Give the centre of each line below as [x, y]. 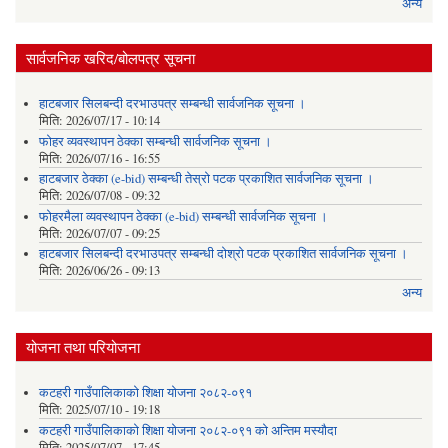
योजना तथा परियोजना [83, 346]
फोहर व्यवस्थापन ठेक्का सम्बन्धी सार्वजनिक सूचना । [155, 141]
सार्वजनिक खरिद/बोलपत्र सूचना [110, 57]
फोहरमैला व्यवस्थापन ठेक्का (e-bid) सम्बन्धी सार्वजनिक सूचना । [183, 216]
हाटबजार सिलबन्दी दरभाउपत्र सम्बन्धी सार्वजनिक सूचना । [172, 104]
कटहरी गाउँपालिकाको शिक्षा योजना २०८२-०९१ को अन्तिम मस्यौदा [187, 430]
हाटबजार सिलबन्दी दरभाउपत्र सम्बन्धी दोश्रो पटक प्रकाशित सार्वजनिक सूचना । [223, 254]
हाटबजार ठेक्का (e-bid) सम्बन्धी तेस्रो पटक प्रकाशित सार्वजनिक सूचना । [206, 179]
